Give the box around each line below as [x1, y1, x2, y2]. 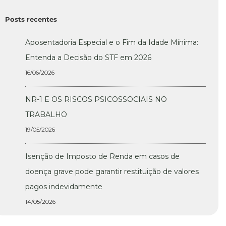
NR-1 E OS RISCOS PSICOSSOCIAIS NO [25, 95, 167, 104]
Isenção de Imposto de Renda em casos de [25, 152, 180, 161]
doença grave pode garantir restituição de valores [25, 167, 199, 177]
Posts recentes [5, 15, 57, 24]
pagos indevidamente [25, 182, 102, 192]
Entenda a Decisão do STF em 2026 [25, 53, 151, 63]
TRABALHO [25, 110, 67, 120]
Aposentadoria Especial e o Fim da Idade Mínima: [25, 38, 198, 47]
